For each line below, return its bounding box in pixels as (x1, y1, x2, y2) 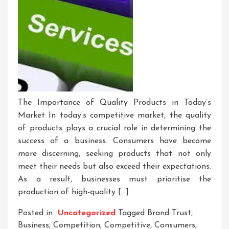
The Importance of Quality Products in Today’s (18, 99, 211, 107)
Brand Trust (147, 209, 191, 218)
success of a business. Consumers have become (18, 137, 211, 146)
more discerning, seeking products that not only (18, 150, 211, 158)
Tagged (118, 209, 147, 218)
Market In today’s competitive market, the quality (18, 111, 211, 120)
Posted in (18, 209, 55, 218)
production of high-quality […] (18, 188, 129, 197)
